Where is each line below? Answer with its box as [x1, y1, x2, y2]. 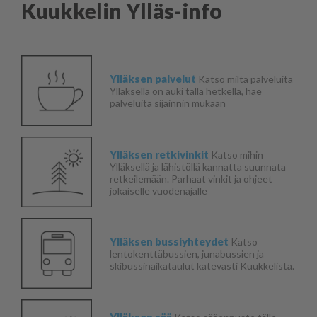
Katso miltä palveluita [196, 73, 293, 86]
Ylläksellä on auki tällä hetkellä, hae [110, 85, 262, 98]
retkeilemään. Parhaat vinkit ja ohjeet [110, 172, 272, 185]
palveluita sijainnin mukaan [110, 97, 226, 110]
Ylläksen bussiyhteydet [110, 235, 229, 248]
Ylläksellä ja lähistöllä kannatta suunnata [110, 160, 286, 173]
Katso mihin [211, 148, 263, 161]
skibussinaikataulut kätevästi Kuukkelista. [110, 260, 294, 272]
